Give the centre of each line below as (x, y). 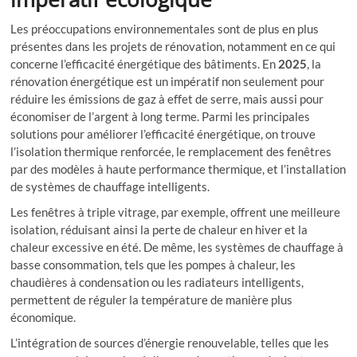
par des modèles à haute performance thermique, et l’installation (178, 169)
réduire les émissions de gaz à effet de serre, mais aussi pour (167, 99)
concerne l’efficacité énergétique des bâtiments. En (145, 64)
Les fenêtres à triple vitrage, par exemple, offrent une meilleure (176, 212)
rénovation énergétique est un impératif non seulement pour (168, 82)
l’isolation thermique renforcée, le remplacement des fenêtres (171, 152)
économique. (43, 318)
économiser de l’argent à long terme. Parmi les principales (161, 117)
